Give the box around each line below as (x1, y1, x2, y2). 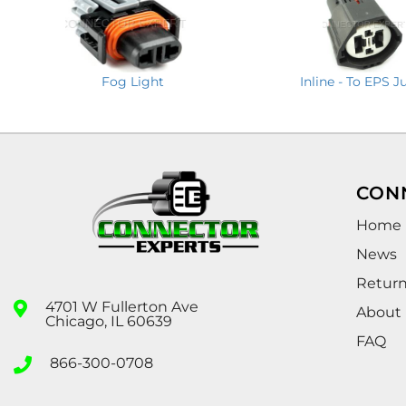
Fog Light (101, 72, 164, 90)
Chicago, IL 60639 (45, 312, 172, 330)
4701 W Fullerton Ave (45, 297, 198, 315)
